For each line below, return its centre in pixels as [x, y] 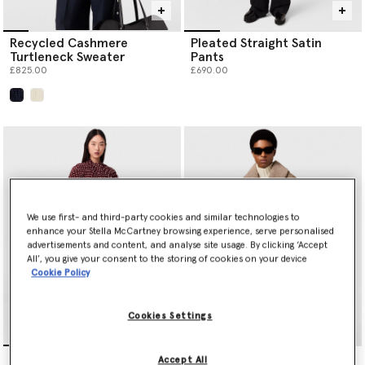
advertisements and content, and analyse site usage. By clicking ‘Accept [178, 245]
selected [38, 108]
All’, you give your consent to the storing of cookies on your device [167, 259]
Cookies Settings [170, 316]
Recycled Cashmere [69, 43]
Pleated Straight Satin [256, 43]
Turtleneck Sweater [67, 57]
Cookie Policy [61, 273]
